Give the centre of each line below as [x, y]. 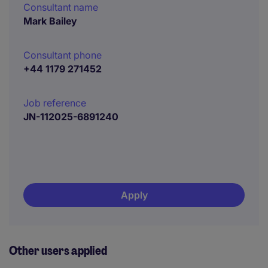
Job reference [55, 103]
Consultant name [61, 7]
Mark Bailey [50, 21]
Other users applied [58, 251]
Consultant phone [63, 55]
